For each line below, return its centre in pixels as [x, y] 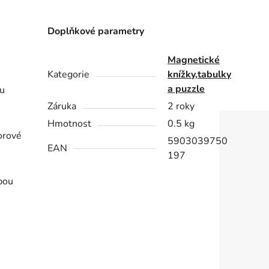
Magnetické [194, 60]
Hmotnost [70, 124]
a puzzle [186, 89]
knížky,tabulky [200, 75]
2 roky [181, 107]
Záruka [62, 107]
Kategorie [69, 75]
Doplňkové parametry [96, 32]
